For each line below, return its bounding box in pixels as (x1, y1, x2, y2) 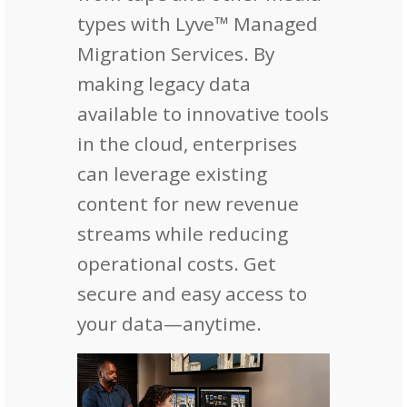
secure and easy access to (77, 280, 307, 306)
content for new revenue (77, 190, 299, 216)
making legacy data (77, 70, 251, 96)
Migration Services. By (77, 40, 274, 66)
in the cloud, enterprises (77, 130, 297, 156)
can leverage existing (77, 160, 267, 186)
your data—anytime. (77, 310, 262, 336)
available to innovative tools (77, 100, 329, 126)
